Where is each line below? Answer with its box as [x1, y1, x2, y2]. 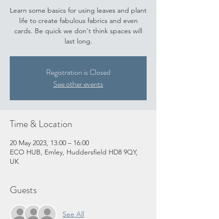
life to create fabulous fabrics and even [19, 16, 138, 25]
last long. [64, 37, 92, 46]
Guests [10, 183, 37, 197]
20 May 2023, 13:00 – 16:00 [10, 138, 89, 148]
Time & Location [10, 117, 72, 131]
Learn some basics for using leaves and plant [10, 6, 147, 15]
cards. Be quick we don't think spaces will [14, 26, 142, 36]
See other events [53, 78, 103, 90]
